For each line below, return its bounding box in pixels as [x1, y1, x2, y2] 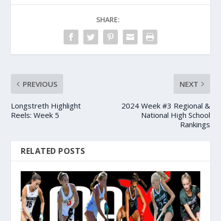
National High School [141, 110, 210, 120]
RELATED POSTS [21, 146, 85, 156]
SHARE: [96, 15, 120, 24]
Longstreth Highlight [11, 101, 81, 110]
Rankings [180, 119, 210, 129]
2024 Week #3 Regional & [121, 101, 210, 110]
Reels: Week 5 [11, 110, 60, 120]
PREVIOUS [23, 79, 58, 89]
